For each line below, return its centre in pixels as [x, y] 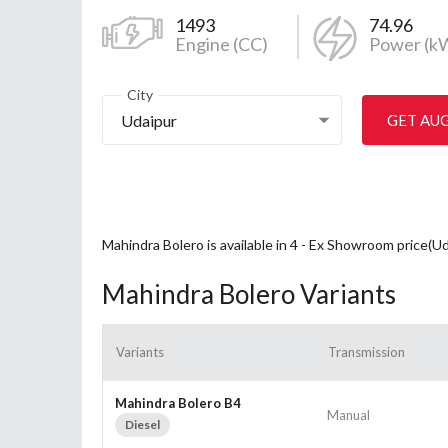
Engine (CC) [221, 43]
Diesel [142, 424]
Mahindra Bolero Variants [249, 293]
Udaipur [149, 120]
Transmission [366, 351]
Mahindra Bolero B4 [178, 402]
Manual [348, 414]
